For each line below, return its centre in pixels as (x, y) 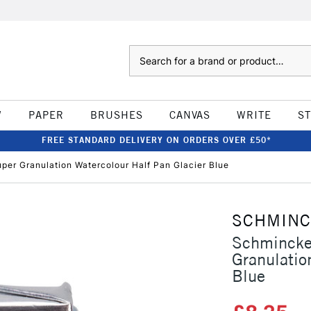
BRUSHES (116, 115)
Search (143, 52)
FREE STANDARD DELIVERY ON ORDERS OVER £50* (156, 140)
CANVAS (190, 115)
